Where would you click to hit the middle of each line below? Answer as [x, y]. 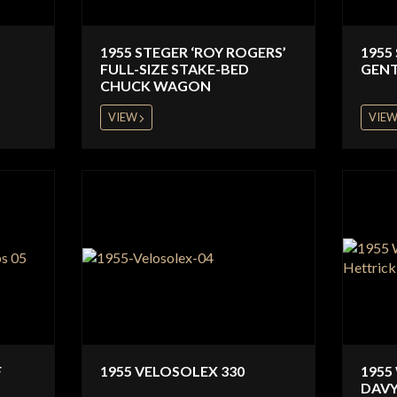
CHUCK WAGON [156, 85]
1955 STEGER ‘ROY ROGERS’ [194, 51]
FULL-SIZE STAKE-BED [175, 68]
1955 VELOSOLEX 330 [173, 370]
